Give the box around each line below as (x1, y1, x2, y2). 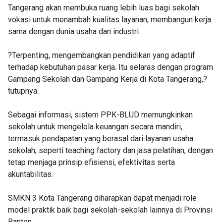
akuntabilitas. (8, 169, 53, 179)
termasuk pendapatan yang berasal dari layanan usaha (8, 134, 193, 143)
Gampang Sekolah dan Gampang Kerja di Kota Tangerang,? (8, 74, 207, 84)
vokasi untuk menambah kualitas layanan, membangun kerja (8, 15, 211, 24)
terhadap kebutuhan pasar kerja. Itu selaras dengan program (8, 62, 213, 72)
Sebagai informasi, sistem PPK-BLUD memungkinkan (8, 110, 193, 119)
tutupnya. (8, 86, 39, 96)
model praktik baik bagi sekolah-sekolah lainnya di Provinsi (8, 205, 213, 215)
